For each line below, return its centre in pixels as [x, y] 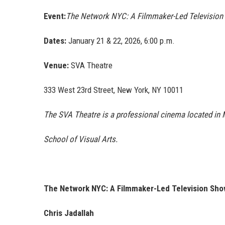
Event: [55, 16]
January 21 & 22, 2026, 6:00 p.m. [121, 41]
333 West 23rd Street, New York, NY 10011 [114, 90]
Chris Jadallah [69, 213]
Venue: [56, 66]
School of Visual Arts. [81, 139]
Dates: [55, 41]
